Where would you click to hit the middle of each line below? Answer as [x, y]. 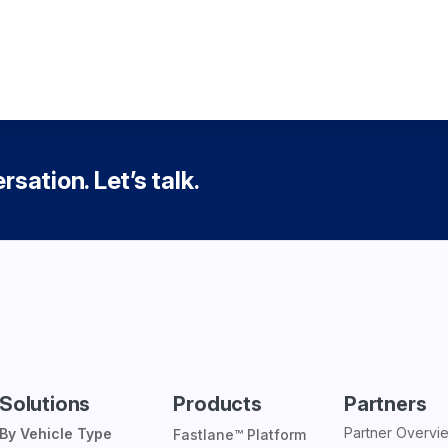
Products [217, 403]
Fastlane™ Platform [240, 434]
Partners [385, 403]
